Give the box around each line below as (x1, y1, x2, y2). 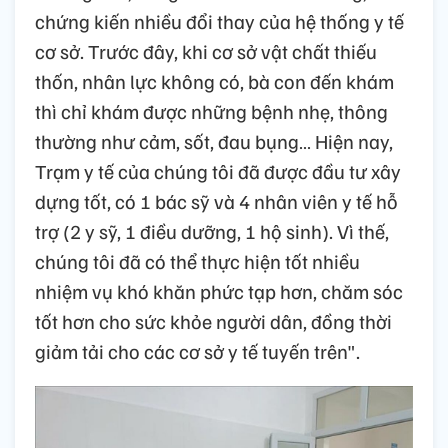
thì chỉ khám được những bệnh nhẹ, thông (35, 98, 388, 125)
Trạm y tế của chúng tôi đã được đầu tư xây (35, 158, 401, 185)
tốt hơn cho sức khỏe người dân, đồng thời (35, 308, 392, 335)
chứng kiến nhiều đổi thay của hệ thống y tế (35, 8, 404, 35)
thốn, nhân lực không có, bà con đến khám (35, 68, 394, 95)
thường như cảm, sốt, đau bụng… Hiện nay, (35, 128, 393, 155)
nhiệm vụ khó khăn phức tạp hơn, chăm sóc (35, 278, 403, 305)
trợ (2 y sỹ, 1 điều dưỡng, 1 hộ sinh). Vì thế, (35, 218, 389, 245)
